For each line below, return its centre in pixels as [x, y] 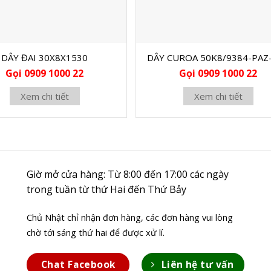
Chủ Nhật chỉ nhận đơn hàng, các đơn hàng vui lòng [129, 218]
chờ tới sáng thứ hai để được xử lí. [95, 233]
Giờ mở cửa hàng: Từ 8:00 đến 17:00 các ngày [127, 175]
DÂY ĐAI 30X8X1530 [45, 57]
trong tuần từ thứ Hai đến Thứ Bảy [106, 190]
